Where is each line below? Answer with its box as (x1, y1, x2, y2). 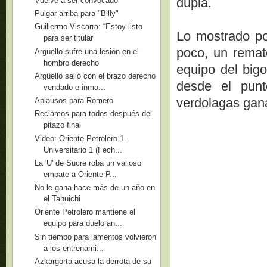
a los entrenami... (44, 243, 104, 253)
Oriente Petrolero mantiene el (35, 207, 136, 217)
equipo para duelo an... (44, 219, 123, 228)
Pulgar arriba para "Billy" (35, 9, 119, 18)
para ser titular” (44, 33, 96, 43)
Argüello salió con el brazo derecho (35, 71, 156, 80)
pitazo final (44, 120, 82, 130)
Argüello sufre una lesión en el (35, 46, 139, 56)
